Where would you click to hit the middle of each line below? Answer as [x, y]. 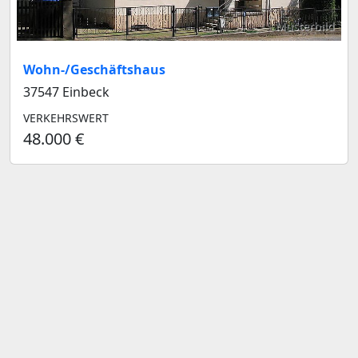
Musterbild [305, 26]
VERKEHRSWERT [66, 117]
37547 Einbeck [66, 91]
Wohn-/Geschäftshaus [94, 69]
